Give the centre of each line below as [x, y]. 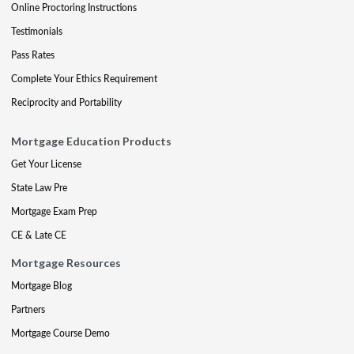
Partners [28, 309]
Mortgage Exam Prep [54, 211]
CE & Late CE [39, 235]
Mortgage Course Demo [60, 333]
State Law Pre [39, 188]
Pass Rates [33, 55]
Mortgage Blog [41, 286]
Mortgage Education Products [91, 141]
